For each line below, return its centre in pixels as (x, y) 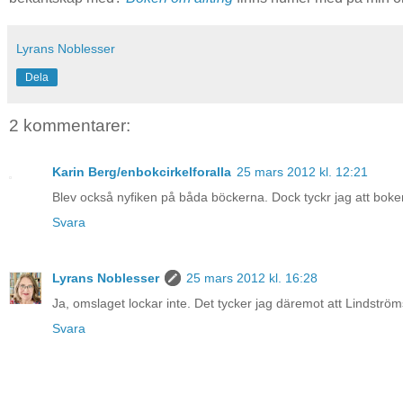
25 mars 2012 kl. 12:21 (302, 172)
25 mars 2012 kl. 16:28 (252, 278)
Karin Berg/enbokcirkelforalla (142, 172)
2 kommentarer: (70, 125)
